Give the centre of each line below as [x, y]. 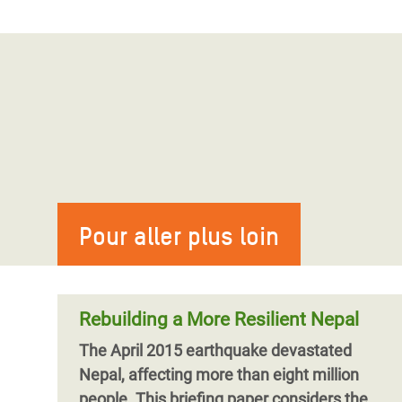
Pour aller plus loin [179, 236]
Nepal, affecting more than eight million [219, 375]
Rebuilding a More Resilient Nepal [219, 319]
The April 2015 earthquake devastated [215, 350]
